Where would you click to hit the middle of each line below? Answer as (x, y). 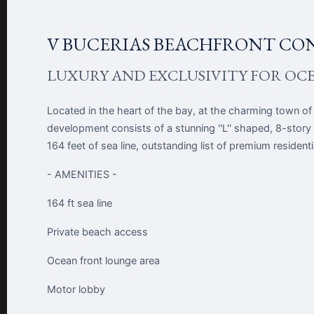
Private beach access (97, 232)
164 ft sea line (80, 203)
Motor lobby (76, 289)
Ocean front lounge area (103, 261)
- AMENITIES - (82, 175)
